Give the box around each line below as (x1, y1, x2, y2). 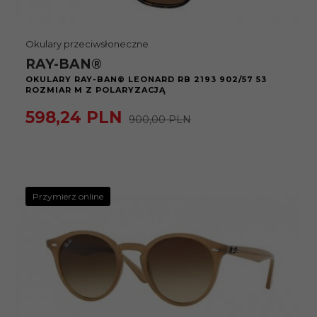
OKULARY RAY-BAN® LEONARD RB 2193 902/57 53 (25, 74, 267, 84)
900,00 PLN (129, 113, 191, 126)
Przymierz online (33, 191, 103, 202)
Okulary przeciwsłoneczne (25, 38, 149, 50)
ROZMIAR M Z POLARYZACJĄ (25, 85, 166, 95)
